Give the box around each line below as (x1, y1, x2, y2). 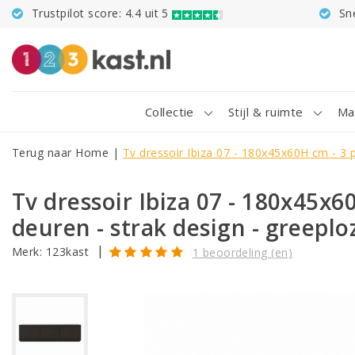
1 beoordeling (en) (192, 244, 293, 260)
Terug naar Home (12, 145, 109, 160)
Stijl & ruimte (227, 104, 303, 120)
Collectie (144, 104, 194, 120)
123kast (45, 244, 90, 260)
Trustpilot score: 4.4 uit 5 (32, 6, 169, 21)
